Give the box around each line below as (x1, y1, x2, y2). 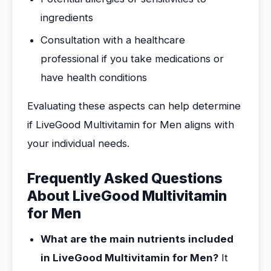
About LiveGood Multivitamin (27, 188, 227, 204)
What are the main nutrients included (41, 233, 233, 245)
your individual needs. (27, 137, 129, 149)
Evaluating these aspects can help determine (27, 100, 241, 112)
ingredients (41, 11, 93, 24)
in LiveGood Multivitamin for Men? (41, 252, 218, 264)
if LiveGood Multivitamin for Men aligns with (27, 119, 234, 131)
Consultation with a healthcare (41, 34, 185, 46)
